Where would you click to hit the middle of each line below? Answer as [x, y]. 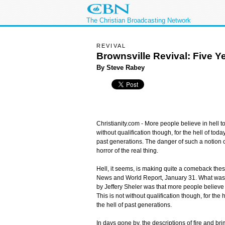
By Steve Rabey [121, 67]
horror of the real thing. [127, 151]
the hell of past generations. [134, 205]
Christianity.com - [120, 124]
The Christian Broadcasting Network [139, 20]
